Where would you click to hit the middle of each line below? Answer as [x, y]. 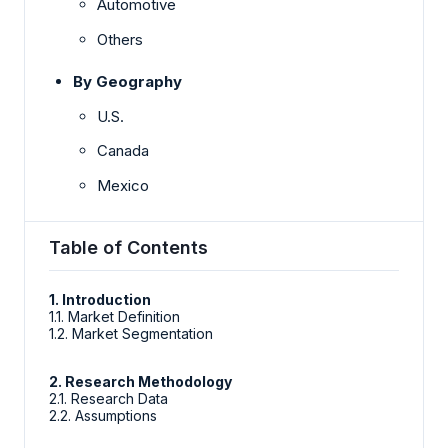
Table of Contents [128, 248]
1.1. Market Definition [114, 317]
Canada [123, 151]
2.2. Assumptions [103, 416]
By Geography [127, 81]
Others [120, 39]
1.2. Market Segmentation [131, 334]
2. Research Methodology [140, 382]
